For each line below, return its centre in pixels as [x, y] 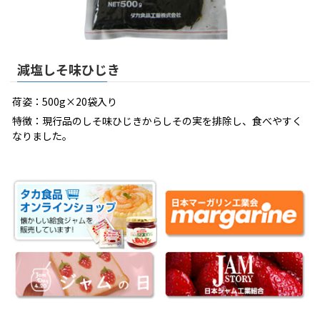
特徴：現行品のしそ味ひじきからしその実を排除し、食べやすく [157, 120]
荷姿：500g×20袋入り [65, 101]
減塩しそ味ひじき [69, 69]
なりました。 [42, 135]
